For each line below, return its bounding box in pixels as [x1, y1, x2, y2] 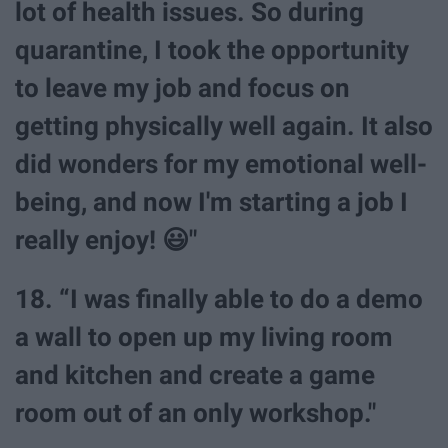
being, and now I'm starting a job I [15, 187, 408, 218]
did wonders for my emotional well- [15, 149, 427, 180]
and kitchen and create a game [15, 360, 375, 391]
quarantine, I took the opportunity [15, 35, 409, 66]
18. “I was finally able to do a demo [15, 284, 423, 315]
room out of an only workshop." [15, 398, 376, 429]
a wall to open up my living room [15, 322, 393, 353]
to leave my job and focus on [15, 73, 350, 104]
